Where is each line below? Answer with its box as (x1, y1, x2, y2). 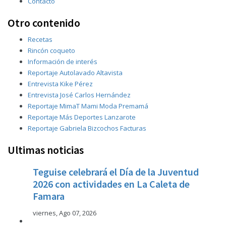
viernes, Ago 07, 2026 (33, 208, 96, 217)
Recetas (28, 35, 52, 44)
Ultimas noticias (8, 143, 84, 157)
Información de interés (28, 57, 97, 66)
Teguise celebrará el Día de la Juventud (33, 165, 199, 178)
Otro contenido (8, 16, 80, 30)
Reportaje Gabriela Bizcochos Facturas (28, 124, 146, 133)
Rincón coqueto (28, 46, 75, 55)
